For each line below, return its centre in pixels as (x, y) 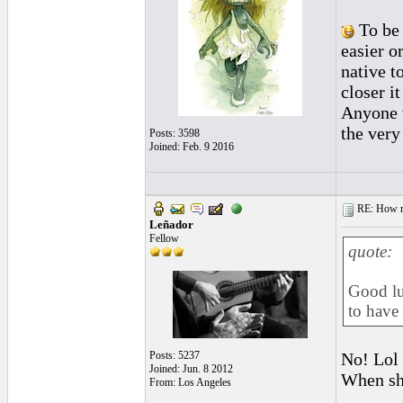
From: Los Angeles (190, 382)
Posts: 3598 (174, 133)
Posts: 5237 (174, 355)
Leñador (171, 224)
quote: (370, 251)
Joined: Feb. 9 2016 (191, 147)
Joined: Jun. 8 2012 (191, 369)
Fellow (164, 238)
